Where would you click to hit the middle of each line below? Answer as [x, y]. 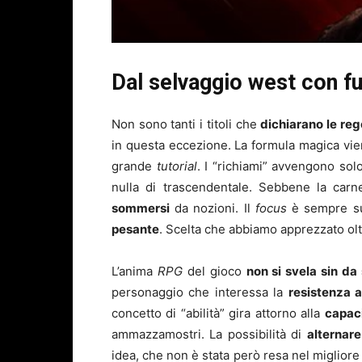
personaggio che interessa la [200, 292]
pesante [135, 229]
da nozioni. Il [213, 208]
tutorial [177, 166]
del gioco [214, 271]
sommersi [141, 208]
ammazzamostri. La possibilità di [209, 334]
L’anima [135, 271]
